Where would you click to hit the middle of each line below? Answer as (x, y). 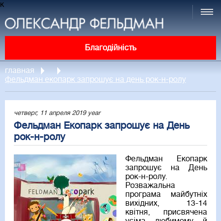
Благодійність (110, 48)
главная (20, 71)
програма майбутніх (166, 195)
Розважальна (150, 186)
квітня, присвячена (166, 212)
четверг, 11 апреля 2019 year (57, 113)
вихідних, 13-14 (166, 203)
